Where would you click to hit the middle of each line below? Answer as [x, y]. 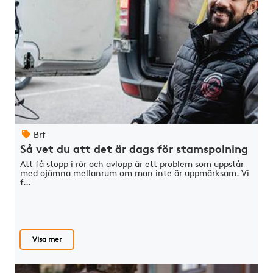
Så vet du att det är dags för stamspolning [134, 149]
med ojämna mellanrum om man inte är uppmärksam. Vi [135, 172]
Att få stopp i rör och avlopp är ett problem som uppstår [132, 163]
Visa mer [47, 239]
